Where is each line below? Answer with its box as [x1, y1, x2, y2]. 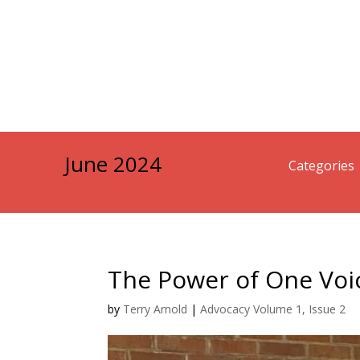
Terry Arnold [123, 301, 188, 317]
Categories [288, 157, 354, 175]
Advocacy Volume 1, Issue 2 [200, 301, 346, 317]
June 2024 [63, 149, 162, 179]
